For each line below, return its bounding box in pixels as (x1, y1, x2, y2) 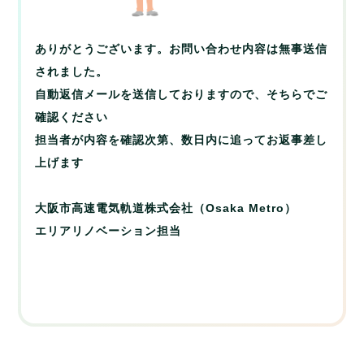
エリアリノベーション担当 (35, 224, 182, 237)
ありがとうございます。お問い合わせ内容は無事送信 (35, 42, 328, 55)
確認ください (35, 110, 109, 123)
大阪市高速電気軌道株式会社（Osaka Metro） (35, 201, 297, 214)
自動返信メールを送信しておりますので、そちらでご (35, 88, 328, 101)
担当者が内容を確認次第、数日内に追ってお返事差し (35, 133, 328, 146)
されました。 (35, 65, 109, 78)
